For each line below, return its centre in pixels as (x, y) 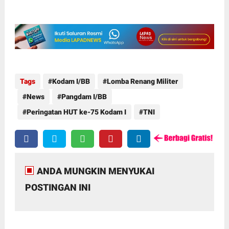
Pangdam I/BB (84, 97)
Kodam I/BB (71, 82)
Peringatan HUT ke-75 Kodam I (76, 112)
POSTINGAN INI (58, 188)
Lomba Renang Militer (142, 82)
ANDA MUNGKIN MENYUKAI (95, 171)
